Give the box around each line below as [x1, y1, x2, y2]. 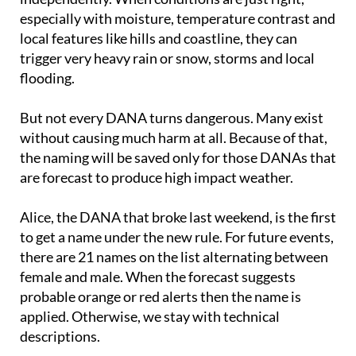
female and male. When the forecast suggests [20, 238, 296, 256]
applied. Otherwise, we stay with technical [20, 277, 280, 296]
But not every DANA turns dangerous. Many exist [20, 79, 323, 97]
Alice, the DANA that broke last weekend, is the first [20, 178, 336, 196]
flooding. [20, 39, 75, 57]
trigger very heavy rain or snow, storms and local [20, 19, 315, 37]
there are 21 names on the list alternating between [20, 218, 328, 236]
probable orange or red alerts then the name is [20, 257, 301, 276]
